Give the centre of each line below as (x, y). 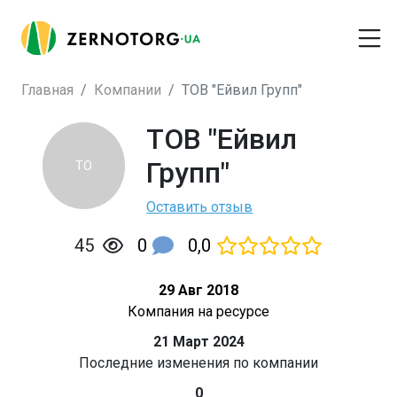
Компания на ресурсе (198, 311)
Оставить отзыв (200, 207)
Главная (47, 90)
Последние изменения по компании (198, 363)
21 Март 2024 (198, 342)
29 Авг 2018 (198, 290)
